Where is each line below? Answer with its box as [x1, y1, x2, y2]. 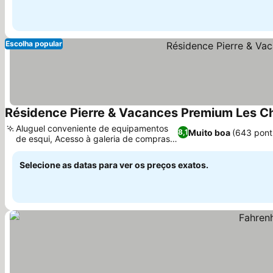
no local [16, 144, 46, 154]
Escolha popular [5, 39, 62, 48]
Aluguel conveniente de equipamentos [16, 123, 168, 133]
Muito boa [188, 127, 231, 138]
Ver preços [4, 144, 40, 153]
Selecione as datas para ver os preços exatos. [19, 160, 208, 170]
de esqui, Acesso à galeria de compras [16, 133, 170, 144]
